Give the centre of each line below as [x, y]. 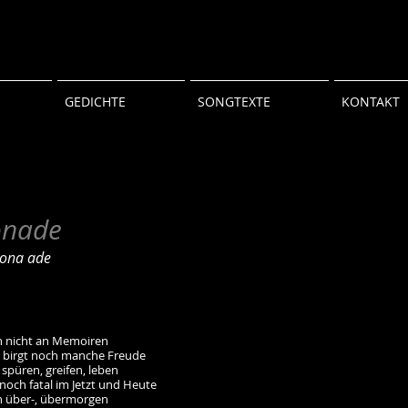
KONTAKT [371, 102]
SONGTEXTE [234, 102]
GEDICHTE [95, 102]
